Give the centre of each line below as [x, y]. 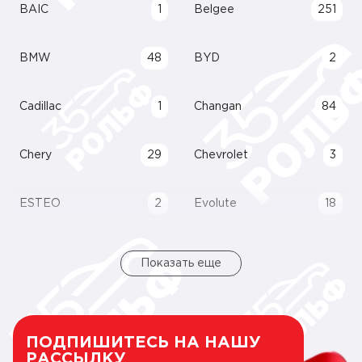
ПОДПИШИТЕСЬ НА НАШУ [143, 343]
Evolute [215, 204]
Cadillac [40, 107]
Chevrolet [221, 155]
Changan [218, 107]
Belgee [214, 10]
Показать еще [181, 263]
